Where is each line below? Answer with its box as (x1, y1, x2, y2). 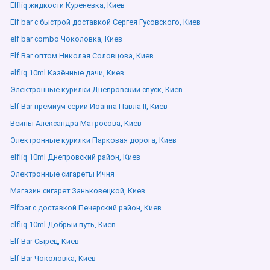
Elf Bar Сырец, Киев (10, 237, 79, 246)
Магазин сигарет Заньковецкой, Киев (10, 186, 145, 195)
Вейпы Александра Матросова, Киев (10, 119, 142, 128)
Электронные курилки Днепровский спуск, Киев (10, 85, 183, 94)
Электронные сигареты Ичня (10, 169, 115, 178)
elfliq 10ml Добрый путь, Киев (10, 220, 116, 229)
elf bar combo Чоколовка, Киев (10, 34, 122, 43)
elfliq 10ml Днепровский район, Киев (10, 152, 140, 162)
